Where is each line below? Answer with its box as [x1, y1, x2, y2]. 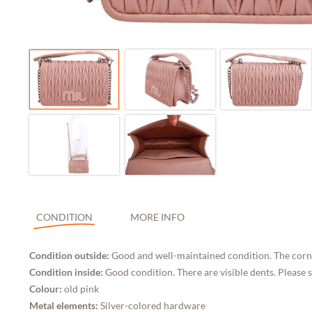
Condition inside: [29, 265, 105, 278]
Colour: [29, 282, 64, 295]
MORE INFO [130, 210, 185, 223]
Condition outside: [29, 249, 111, 261]
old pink [64, 282, 99, 295]
